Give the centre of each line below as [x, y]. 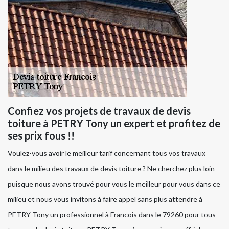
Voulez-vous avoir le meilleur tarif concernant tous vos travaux [107, 153]
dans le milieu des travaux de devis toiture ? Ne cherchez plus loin [111, 169]
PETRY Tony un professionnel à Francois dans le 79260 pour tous [112, 215]
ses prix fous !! [41, 136]
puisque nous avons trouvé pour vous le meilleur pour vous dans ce [114, 184]
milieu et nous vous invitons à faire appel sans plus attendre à [105, 199]
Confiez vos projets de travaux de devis [99, 111]
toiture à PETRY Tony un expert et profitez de [114, 123]
